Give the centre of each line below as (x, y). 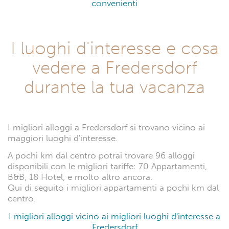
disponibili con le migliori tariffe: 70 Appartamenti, (107, 167)
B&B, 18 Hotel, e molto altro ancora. (80, 177)
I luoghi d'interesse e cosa (114, 48)
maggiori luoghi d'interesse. (63, 139)
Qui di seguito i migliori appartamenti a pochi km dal (113, 188)
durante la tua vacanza (114, 87)
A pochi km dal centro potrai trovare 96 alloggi (101, 156)
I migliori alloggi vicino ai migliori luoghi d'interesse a (114, 216)
